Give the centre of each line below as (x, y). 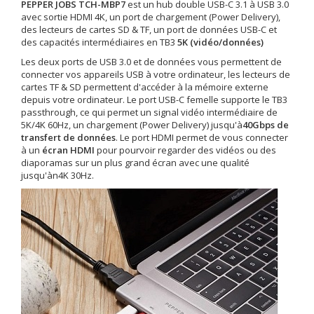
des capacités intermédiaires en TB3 (99, 42)
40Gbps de (266, 125)
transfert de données (68, 137)
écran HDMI (68, 150)
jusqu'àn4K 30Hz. (57, 175)
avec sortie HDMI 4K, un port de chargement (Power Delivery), (151, 17)
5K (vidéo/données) (220, 42)
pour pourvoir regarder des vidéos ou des (185, 150)
